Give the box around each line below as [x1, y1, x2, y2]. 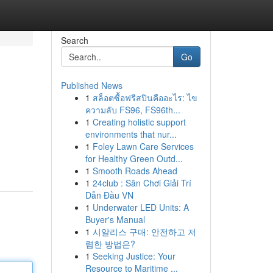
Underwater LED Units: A [92, 201, 189, 213]
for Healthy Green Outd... [85, 152, 183, 165]
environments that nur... [85, 128, 177, 140]
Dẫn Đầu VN [85, 189, 133, 201]
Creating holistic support [92, 116, 186, 128]
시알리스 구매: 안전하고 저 [92, 225, 196, 238]
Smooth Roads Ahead [92, 165, 177, 177]
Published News [60, 79, 122, 91]
